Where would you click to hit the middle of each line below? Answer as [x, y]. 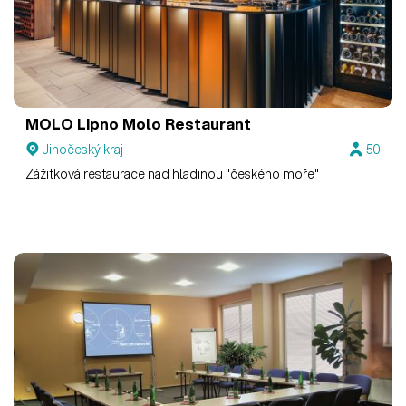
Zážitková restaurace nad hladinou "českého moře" [173, 174]
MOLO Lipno [72, 124]
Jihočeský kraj [83, 149]
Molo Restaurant [185, 124]
